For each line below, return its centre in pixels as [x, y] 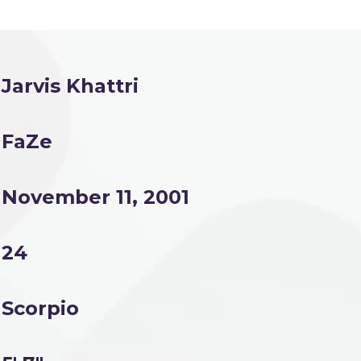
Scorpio [40, 308]
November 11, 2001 [95, 197]
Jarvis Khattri [70, 86]
